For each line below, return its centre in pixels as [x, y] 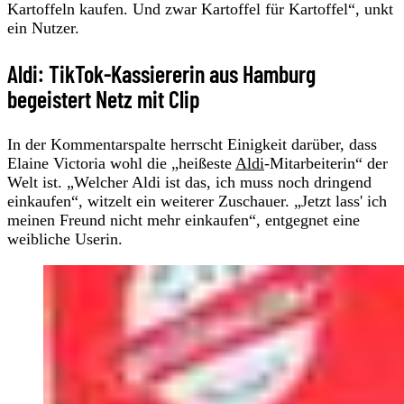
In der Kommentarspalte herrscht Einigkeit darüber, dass [192, 144]
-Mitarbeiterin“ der [326, 163]
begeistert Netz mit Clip [104, 98]
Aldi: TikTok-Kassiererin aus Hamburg [161, 73]
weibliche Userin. [67, 239]
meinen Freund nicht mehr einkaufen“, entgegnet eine [184, 220]
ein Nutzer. [43, 28]
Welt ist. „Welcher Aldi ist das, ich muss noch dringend [189, 182]
